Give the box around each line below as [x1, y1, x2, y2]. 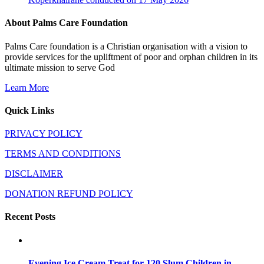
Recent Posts [5, 212, 55, 222]
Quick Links [5, 105, 54, 115]
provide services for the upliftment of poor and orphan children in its [5, 51, 258, 62]
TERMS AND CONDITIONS [5, 148, 121, 159]
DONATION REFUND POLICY [5, 189, 133, 199]
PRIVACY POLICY [5, 128, 82, 139]
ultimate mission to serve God [5, 62, 115, 72]
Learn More [5, 82, 49, 93]
